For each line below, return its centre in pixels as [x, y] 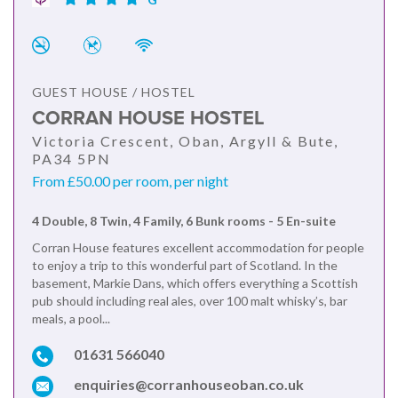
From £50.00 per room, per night [130, 181]
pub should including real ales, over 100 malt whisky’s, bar [190, 301]
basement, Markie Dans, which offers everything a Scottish [195, 283]
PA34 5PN [72, 159]
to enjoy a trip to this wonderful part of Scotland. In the [185, 266]
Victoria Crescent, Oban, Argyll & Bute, [185, 141]
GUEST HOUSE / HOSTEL [114, 92]
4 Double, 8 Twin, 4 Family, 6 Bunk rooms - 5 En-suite [184, 221]
